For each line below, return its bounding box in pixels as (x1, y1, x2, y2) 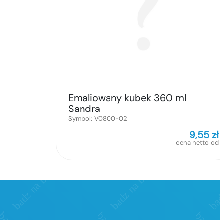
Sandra (68, 102, 100, 115)
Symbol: (68, 114, 94, 123)
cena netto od (176, 138, 219, 147)
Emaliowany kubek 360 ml (68, 91, 186, 105)
